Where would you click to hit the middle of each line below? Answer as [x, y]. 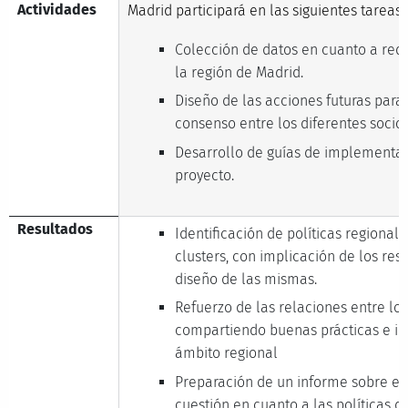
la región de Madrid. [240, 72]
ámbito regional [227, 353]
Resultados [56, 229]
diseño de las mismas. [246, 279]
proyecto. [205, 175]
